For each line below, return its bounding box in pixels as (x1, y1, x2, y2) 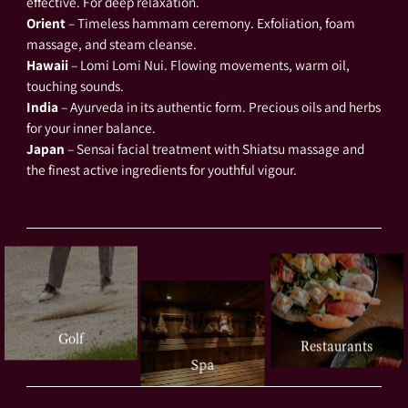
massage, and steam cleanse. (25, 34, 199, 53)
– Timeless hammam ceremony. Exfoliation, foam (65, 13, 355, 32)
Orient (25, 13, 66, 32)
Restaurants (301, 336, 374, 355)
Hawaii (25, 55, 68, 74)
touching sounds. (25, 76, 124, 95)
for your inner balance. (25, 117, 158, 137)
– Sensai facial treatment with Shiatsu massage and (64, 138, 364, 158)
